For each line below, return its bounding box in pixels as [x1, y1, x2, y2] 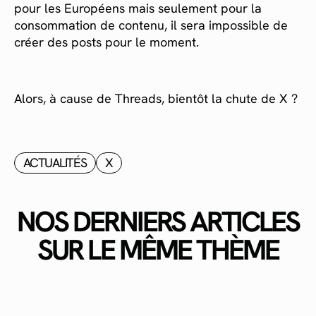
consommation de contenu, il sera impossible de [14, 17, 288, 33]
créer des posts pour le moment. [14, 34, 199, 50]
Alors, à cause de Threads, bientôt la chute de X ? [14, 90, 298, 107]
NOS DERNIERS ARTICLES [16, 203, 300, 241]
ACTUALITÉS [23, 154, 87, 171]
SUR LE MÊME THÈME [37, 231, 279, 269]
